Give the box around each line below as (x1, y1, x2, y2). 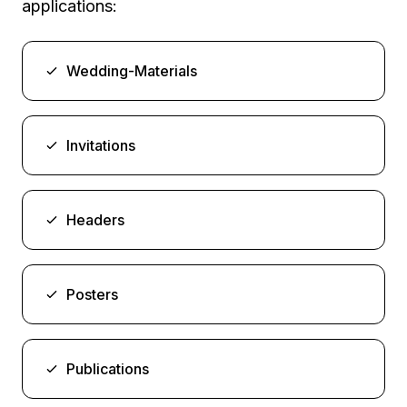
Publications (66, 359, 149, 378)
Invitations (66, 135, 135, 154)
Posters (66, 284, 118, 303)
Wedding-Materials (66, 61, 197, 80)
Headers (66, 210, 124, 229)
